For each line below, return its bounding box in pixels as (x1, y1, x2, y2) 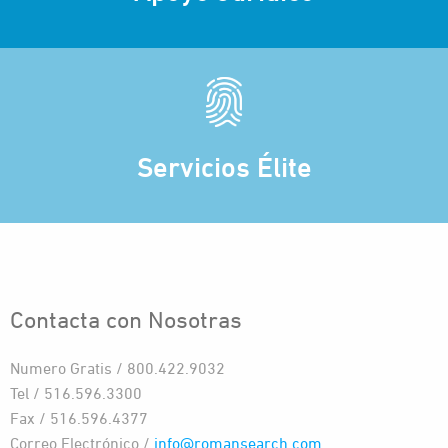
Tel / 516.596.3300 (10, 384, 142, 402)
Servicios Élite (136, 151, 312, 182)
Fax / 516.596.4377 (10, 409, 148, 427)
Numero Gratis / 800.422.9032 (10, 359, 225, 377)
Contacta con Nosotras (10, 306, 242, 332)
